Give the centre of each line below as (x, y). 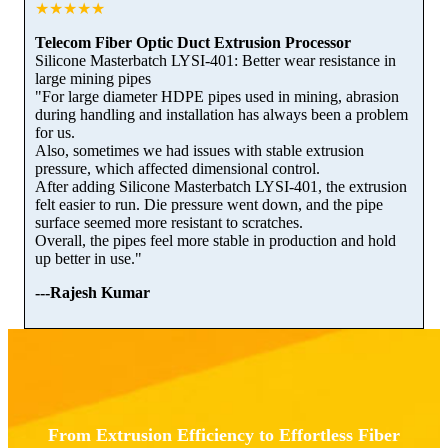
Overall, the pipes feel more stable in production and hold (215, 240)
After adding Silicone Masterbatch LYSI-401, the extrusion (221, 186)
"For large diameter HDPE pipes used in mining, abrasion (217, 96)
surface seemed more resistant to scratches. (169, 222)
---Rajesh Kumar (92, 292)
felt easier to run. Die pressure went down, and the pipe (209, 204)
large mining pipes (93, 78)
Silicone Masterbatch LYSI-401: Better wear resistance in (215, 60)
